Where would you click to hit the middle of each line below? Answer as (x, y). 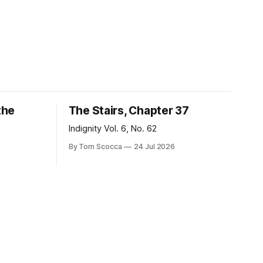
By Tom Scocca (95, 147)
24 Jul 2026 (154, 147)
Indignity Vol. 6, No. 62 (112, 129)
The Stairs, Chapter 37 (129, 111)
